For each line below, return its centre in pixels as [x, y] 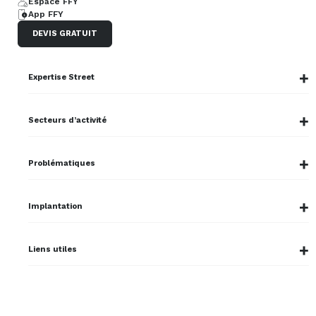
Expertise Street [61, 78]
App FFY [46, 14]
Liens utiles [53, 250]
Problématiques [62, 164]
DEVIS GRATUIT [65, 34]
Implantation [55, 207]
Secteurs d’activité [67, 121]
